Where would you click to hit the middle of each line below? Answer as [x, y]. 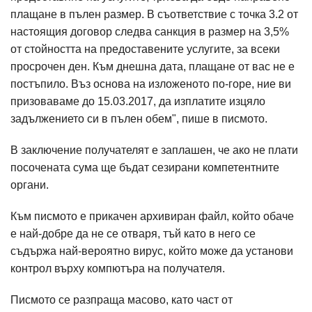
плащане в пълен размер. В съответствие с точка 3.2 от [154, 14]
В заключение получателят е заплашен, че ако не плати [154, 150]
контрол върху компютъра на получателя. [119, 268]
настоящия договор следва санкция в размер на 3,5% [150, 32]
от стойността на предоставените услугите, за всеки [145, 49]
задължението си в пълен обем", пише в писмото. [139, 119]
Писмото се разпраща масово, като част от [122, 300]
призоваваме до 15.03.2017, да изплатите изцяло [138, 101]
